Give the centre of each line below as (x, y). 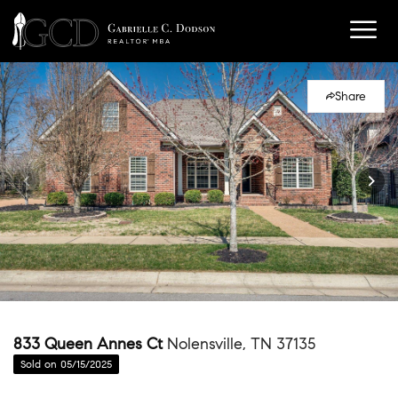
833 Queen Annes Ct (90, 343)
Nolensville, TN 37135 (241, 343)
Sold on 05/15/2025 (66, 363)
